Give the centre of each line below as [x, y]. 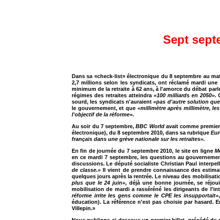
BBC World [150, 126]
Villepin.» [83, 208]
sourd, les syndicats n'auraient [113, 102]
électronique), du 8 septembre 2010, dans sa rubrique [141, 133]
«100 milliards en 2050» [184, 95]
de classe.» [86, 170]
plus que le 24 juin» [99, 183]
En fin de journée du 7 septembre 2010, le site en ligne [143, 151]
